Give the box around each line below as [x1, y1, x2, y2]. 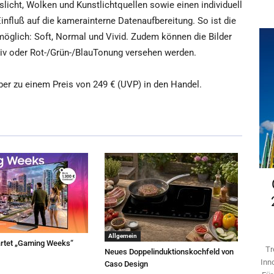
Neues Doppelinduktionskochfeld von [105, 247, 234, 256]
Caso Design [105, 259, 149, 268]
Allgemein [108, 232, 138, 239]
